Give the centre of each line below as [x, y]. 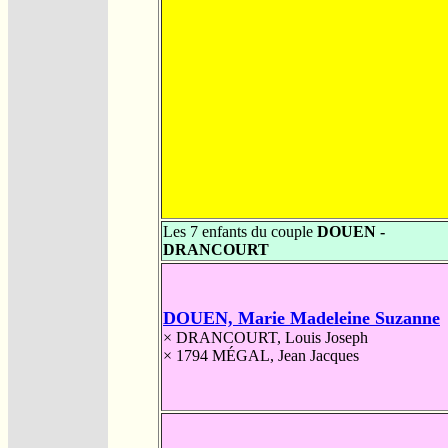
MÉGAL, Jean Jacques [285, 355]
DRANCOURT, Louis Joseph [272, 337]
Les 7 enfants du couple [240, 231]
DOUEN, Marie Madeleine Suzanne [301, 317]
